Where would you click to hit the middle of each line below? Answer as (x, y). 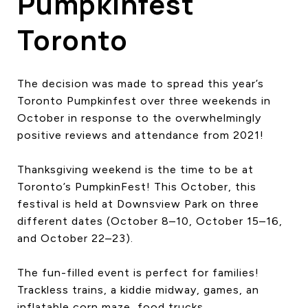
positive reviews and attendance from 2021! (141, 135)
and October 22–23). (75, 238)
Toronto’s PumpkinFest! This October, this (137, 186)
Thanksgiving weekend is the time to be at (135, 169)
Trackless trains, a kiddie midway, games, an (138, 289)
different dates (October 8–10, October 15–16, (150, 221)
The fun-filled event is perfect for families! (138, 272)
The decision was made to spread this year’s (141, 83)
